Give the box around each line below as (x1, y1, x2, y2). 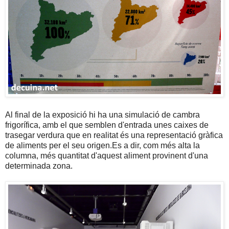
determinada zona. (5, 161, 73, 170)
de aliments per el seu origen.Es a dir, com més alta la (5, 141, 200, 150)
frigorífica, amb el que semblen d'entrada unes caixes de (5, 120, 209, 129)
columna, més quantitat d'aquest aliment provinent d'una (5, 151, 208, 160)
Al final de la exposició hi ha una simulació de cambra (5, 110, 200, 119)
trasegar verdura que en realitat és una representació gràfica (5, 130, 223, 140)
